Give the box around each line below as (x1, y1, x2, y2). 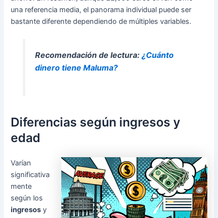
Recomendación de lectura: (35, 50, 142, 60)
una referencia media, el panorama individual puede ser (11, 5, 192, 15)
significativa (11, 170, 50, 179)
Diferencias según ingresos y (11, 115, 181, 130)
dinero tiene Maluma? (35, 63, 118, 73)
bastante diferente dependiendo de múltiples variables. (11, 17, 192, 26)
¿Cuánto (141, 50, 174, 60)
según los (11, 193, 43, 202)
